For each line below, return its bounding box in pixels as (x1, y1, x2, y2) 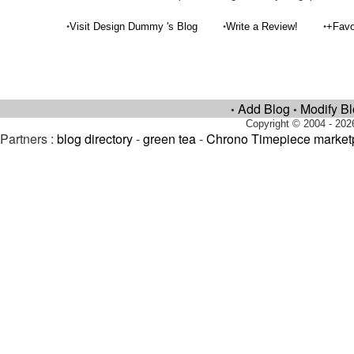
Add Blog (238, 100, 290, 118)
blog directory (57, 130, 133, 148)
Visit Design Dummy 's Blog (70, 21, 198, 32)
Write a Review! (226, 21, 299, 32)
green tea (143, 130, 196, 148)
